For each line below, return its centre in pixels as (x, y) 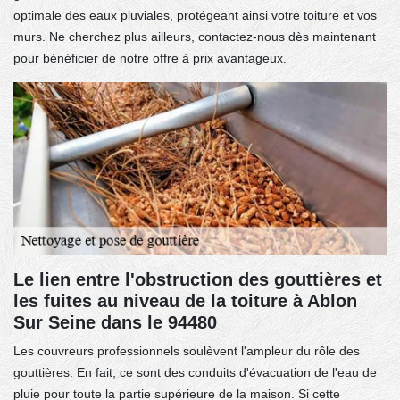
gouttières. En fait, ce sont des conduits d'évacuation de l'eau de (195, 372)
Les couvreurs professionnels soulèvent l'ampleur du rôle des (187, 350)
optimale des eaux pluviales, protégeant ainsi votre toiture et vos (195, 15)
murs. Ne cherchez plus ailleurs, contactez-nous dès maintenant (195, 36)
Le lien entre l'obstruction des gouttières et (198, 279)
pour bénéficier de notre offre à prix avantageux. (150, 58)
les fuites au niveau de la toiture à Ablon (185, 300)
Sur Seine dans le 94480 (115, 322)
